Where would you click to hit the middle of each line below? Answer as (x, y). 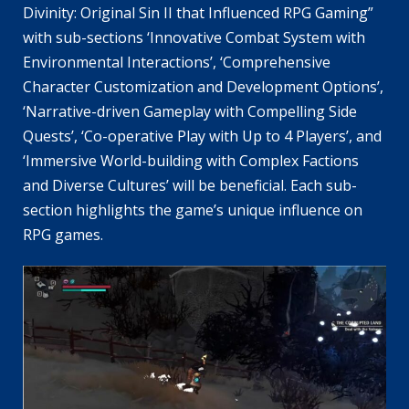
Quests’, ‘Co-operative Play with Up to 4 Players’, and (202, 136)
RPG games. (63, 235)
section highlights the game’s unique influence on (193, 210)
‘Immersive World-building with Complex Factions (191, 161)
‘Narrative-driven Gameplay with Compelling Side (190, 112)
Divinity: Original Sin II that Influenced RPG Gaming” (198, 13)
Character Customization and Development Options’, (203, 87)
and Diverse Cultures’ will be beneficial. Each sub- (190, 186)
